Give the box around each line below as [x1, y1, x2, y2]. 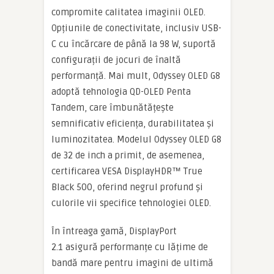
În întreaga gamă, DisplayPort [51, 225, 177, 237]
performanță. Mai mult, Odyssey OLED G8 [51, 70, 220, 81]
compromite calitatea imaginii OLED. [51, 6, 206, 18]
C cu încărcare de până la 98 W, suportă [51, 38, 216, 50]
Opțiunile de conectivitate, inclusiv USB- [51, 22, 221, 34]
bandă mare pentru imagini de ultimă [51, 257, 213, 268]
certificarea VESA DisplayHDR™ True [51, 165, 202, 177]
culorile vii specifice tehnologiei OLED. [51, 197, 211, 209]
